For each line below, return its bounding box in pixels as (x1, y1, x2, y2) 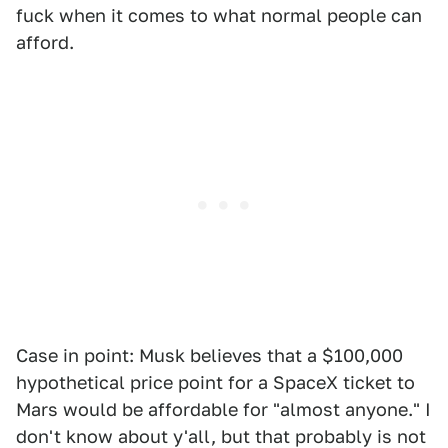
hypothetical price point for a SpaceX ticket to (16, 372, 415, 394)
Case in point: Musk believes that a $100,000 (16, 345, 403, 367)
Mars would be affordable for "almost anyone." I (16, 399, 431, 421)
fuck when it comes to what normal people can (16, 5, 422, 27)
